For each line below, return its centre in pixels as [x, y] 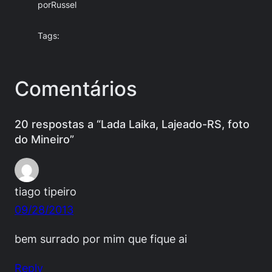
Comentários [76, 89]
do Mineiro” [44, 139]
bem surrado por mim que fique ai [101, 239]
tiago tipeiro [46, 191]
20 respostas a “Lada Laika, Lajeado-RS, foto [132, 124]
